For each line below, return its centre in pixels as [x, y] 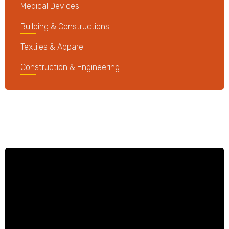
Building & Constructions [65, 26]
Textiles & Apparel [53, 47]
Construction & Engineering [70, 67]
